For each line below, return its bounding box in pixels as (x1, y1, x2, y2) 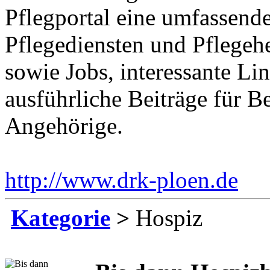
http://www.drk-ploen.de (5, 166, 238, 193)
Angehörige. (5, 112, 123, 139)
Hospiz (130, 204, 202, 231)
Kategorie (11, 204, 110, 231)
